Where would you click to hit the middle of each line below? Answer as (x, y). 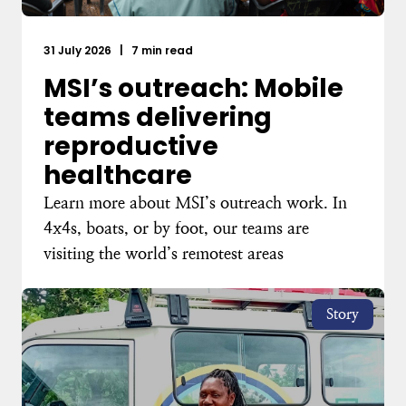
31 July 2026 (79, 50)
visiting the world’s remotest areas (164, 253)
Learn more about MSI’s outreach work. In (195, 203)
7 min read (161, 50)
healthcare (118, 175)
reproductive (131, 146)
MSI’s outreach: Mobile (193, 88)
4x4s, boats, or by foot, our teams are (176, 228)
